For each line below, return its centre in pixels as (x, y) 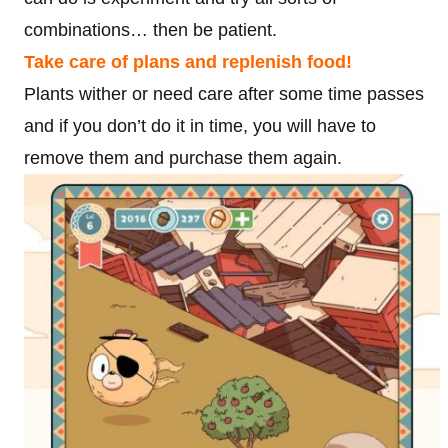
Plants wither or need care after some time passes (224, 93)
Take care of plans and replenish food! (188, 61)
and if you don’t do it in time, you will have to (200, 125)
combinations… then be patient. (150, 29)
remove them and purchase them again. (183, 157)
